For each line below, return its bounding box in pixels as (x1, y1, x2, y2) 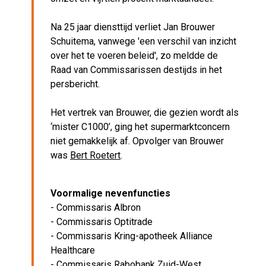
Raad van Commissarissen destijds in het (50, 64, 222, 75)
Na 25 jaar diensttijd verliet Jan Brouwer (50, 21, 215, 33)
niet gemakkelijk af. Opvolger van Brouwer (50, 135, 224, 147)
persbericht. (50, 78, 100, 90)
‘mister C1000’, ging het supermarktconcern (50, 121, 230, 132)
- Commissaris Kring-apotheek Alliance (50, 230, 213, 242)
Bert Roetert (70, 149, 121, 161)
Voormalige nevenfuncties (50, 187, 170, 199)
